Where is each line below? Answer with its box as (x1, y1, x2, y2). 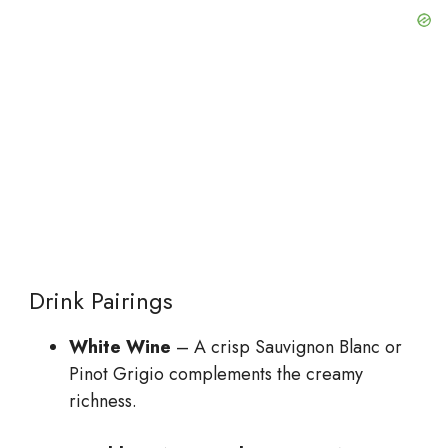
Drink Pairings (15, 283, 173, 319)
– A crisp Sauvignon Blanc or (171, 334, 402, 361)
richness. (69, 388, 137, 415)
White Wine (69, 334, 171, 361)
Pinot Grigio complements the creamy (69, 361, 363, 388)
